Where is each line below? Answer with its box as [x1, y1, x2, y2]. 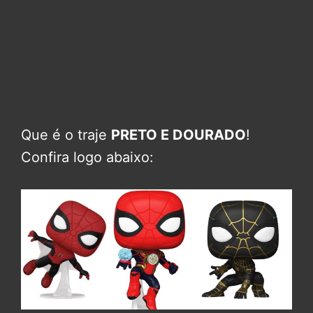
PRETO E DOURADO [111, 126, 246, 143]
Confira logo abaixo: [21, 148, 154, 166]
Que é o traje [21, 126, 111, 143]
